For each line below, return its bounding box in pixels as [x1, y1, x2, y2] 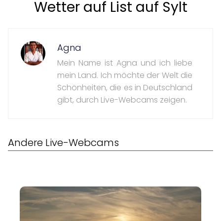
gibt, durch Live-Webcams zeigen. [57, 94, 187, 106]
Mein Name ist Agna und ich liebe [57, 57, 192, 69]
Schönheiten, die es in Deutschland [57, 82, 192, 93]
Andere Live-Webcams [8, 136, 119, 149]
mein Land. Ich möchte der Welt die [57, 70, 192, 81]
